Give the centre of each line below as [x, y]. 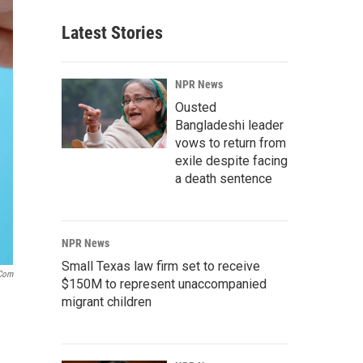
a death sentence [224, 179]
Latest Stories [112, 33]
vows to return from [231, 143]
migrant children [107, 302]
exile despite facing [231, 161]
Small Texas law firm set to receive [161, 266]
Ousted [196, 107]
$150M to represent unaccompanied [164, 284]
